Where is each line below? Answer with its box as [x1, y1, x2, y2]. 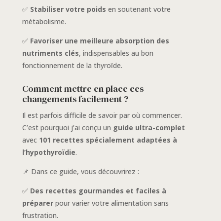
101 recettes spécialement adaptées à [38, 135, 177, 145]
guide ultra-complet [112, 123, 185, 133]
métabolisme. [22, 17, 66, 27]
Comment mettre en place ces [22, 82, 144, 95]
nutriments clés [22, 48, 79, 58]
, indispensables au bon [78, 48, 153, 58]
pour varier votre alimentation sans [53, 198, 169, 208]
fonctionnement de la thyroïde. [22, 61, 122, 71]
